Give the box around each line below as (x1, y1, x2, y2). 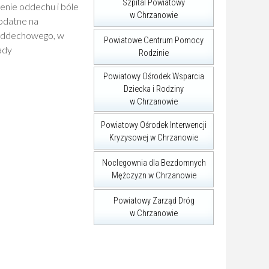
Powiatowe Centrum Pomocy (104, 35, 204, 46)
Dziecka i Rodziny (124, 84, 184, 94)
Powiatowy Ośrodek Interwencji (101, 120, 207, 130)
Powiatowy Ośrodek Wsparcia (103, 71, 204, 82)
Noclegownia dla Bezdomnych (101, 158, 206, 168)
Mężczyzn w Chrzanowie (111, 171, 196, 181)
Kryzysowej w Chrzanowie (109, 133, 198, 143)
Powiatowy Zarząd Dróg (113, 196, 195, 206)
